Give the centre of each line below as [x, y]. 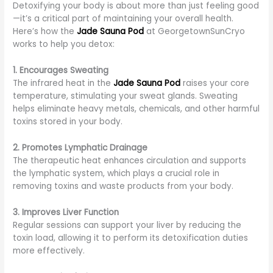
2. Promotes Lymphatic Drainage [80, 147]
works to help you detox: [64, 44]
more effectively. [49, 250]
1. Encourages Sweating [61, 71]
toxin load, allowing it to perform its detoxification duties [131, 238]
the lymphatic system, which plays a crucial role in [116, 173]
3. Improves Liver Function [66, 212]
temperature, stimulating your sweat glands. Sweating [126, 96]
